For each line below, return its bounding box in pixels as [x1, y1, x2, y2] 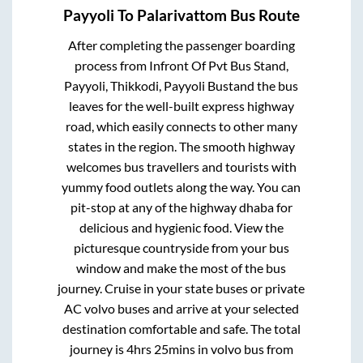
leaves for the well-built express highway [68, 97, 294, 113]
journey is [69, 340, 126, 357]
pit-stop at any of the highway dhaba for [70, 199, 293, 215]
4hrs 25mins [126, 340, 195, 357]
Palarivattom [137, 6, 227, 24]
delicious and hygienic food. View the [79, 219, 284, 235]
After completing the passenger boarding [67, 36, 295, 53]
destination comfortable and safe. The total [62, 320, 301, 336]
